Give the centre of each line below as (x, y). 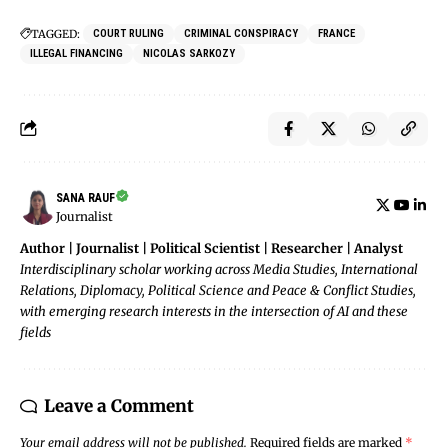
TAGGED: (55, 33)
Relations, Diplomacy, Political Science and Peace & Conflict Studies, (218, 289)
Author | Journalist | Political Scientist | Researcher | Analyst (211, 247)
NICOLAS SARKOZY (189, 53)
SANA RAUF (85, 197)
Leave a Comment (119, 405)
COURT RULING (128, 33)
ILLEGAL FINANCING (76, 53)
